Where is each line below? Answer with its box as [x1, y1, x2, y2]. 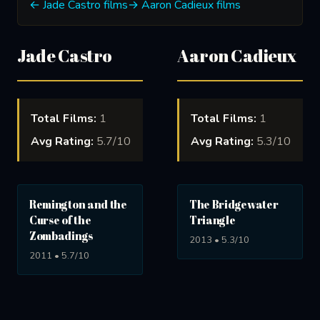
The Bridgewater [189, 197, 279, 211]
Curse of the [29, 213, 91, 227]
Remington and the [29, 197, 127, 211]
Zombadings [29, 229, 93, 243]
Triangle [189, 213, 236, 227]
